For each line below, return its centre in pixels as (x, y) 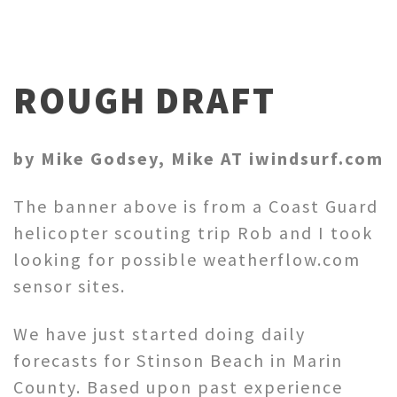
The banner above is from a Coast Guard (196, 206)
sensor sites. (70, 285)
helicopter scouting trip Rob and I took (193, 232)
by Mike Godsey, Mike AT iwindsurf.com (198, 158)
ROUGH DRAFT (144, 100)
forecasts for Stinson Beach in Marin (178, 360)
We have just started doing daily (160, 333)
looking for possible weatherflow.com (187, 259)
